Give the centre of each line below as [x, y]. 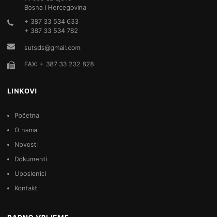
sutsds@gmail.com [52, 48]
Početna [27, 116]
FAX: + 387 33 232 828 [59, 64]
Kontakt [26, 188]
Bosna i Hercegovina [55, 8]
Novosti [26, 145]
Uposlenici [30, 174]
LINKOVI [22, 91]
